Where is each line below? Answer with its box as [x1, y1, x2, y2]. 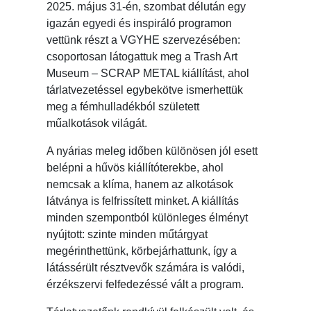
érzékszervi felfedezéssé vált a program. [47, 278, 244, 291]
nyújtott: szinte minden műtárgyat [47, 228, 208, 241]
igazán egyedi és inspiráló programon [47, 17, 233, 30]
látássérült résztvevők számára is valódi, [47, 262, 245, 274]
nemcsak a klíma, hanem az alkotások [47, 178, 234, 191]
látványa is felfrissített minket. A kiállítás [47, 195, 239, 208]
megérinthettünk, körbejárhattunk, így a [47, 245, 237, 258]
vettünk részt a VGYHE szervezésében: [47, 34, 241, 47]
